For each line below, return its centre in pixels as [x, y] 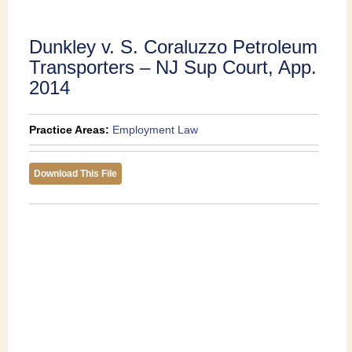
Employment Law [156, 129]
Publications [176, 16]
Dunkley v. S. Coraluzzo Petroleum [174, 46]
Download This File [76, 173]
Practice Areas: [70, 129]
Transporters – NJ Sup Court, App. [173, 67]
